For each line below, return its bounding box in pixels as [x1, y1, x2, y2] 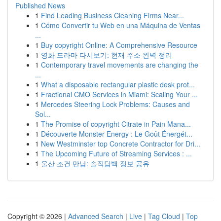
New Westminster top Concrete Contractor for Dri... [41, 139, 200, 148]
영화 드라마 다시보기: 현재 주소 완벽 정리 [41, 50, 172, 60]
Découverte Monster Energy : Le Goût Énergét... [41, 129, 192, 139]
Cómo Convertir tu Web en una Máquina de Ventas [41, 20, 200, 30]
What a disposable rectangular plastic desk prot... [41, 79, 195, 89]
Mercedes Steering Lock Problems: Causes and [41, 99, 190, 109]
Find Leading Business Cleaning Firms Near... [41, 10, 184, 20]
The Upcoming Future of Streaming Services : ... [41, 148, 192, 158]
